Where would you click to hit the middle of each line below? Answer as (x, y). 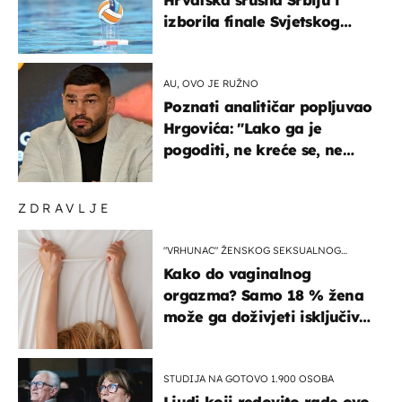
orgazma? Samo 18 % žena (263, 295)
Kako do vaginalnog (237, 273)
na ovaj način (214, 338)
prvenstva (200, 43)
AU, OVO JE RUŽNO (211, 83)
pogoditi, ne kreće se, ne (253, 149)
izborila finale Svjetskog (252, 21)
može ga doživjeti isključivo (266, 316)
